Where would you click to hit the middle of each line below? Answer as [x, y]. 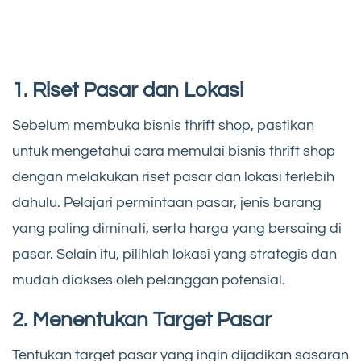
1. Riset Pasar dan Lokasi [128, 91]
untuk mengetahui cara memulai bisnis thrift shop [174, 151]
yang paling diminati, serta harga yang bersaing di [177, 229]
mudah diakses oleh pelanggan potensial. [149, 280]
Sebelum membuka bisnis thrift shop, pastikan [163, 126]
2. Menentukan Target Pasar [142, 320]
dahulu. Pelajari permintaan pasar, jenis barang [167, 203]
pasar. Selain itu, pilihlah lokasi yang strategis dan [174, 255]
